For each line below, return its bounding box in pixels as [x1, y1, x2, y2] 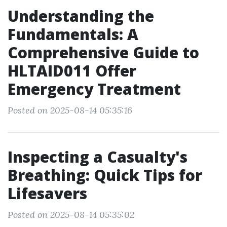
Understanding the [8, 6, 154, 26]
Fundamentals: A [8, 24, 138, 45]
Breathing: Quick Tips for [8, 165, 202, 185]
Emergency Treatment [8, 79, 181, 99]
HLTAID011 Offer [8, 60, 136, 81]
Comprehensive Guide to [8, 42, 199, 63]
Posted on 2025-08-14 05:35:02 [8, 209, 134, 220]
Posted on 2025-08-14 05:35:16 [8, 104, 132, 116]
